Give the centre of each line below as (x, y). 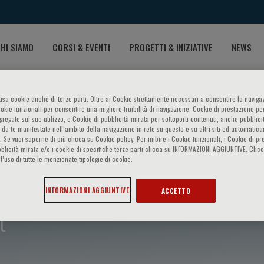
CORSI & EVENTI (81, 47)
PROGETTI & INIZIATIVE (171, 47)
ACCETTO (176, 191)
